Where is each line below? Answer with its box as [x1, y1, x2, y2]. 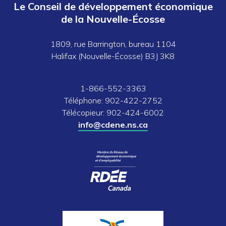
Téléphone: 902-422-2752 [64, 95, 162, 106]
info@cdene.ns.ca [78, 120, 148, 130]
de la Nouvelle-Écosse [61, 13, 165, 26]
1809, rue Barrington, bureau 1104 [50, 39, 176, 49]
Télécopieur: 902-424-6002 [62, 107, 164, 118]
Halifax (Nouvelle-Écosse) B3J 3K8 [51, 51, 175, 62]
